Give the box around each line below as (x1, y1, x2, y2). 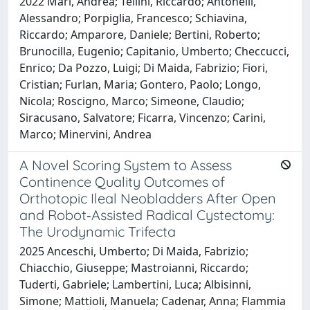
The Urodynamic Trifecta (19, 222, 176, 240)
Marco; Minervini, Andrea (19, 126, 152, 142)
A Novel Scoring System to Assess (19, 156, 232, 174)
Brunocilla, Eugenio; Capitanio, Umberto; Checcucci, (19, 43, 289, 59)
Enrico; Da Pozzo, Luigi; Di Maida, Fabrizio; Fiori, (19, 60, 268, 75)
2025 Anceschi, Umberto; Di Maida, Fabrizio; (19, 243, 248, 259)
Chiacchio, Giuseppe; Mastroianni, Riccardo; (19, 259, 248, 275)
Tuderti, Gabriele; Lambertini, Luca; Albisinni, (19, 276, 251, 292)
